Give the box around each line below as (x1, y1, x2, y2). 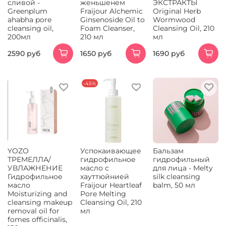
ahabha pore (8, 15, 51, 25)
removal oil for (8, 206, 60, 216)
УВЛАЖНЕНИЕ (8, 163, 63, 173)
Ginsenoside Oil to (80, 15, 145, 25)
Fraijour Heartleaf (80, 181, 142, 190)
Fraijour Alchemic (80, 7, 143, 16)
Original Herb (153, 7, 201, 16)
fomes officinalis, (8, 215, 67, 224)
